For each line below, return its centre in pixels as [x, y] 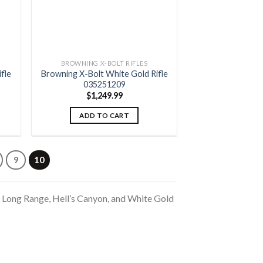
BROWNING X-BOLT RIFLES [104, 63]
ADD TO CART [104, 115]
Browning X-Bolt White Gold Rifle [104, 74]
